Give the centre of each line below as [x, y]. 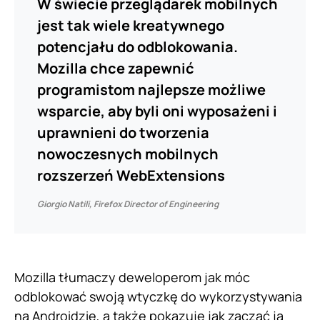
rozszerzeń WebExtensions [131, 176]
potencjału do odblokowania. [137, 47]
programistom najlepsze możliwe [151, 90]
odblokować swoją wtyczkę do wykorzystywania [158, 297]
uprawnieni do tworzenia [123, 133]
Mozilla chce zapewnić [116, 69]
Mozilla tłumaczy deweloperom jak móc [132, 277]
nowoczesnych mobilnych [128, 154]
